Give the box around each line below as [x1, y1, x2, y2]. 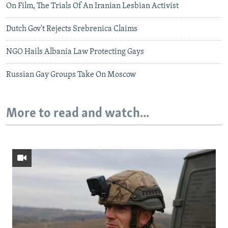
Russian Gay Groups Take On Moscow [6, 71, 136, 79]
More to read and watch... [6, 107, 149, 121]
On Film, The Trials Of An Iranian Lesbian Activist [6, 2, 179, 11]
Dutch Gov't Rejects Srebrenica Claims [6, 25, 137, 34]
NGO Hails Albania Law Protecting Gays [6, 48, 144, 56]
